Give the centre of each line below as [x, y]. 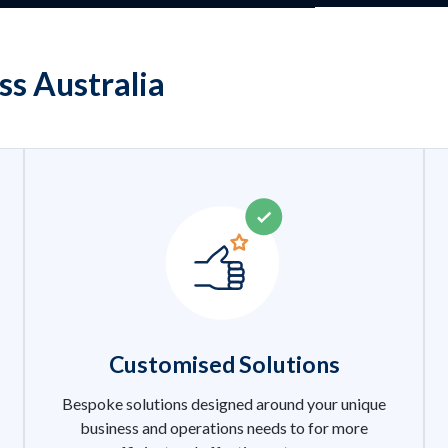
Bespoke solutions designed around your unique [224, 403]
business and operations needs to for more [224, 427]
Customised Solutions [224, 363]
